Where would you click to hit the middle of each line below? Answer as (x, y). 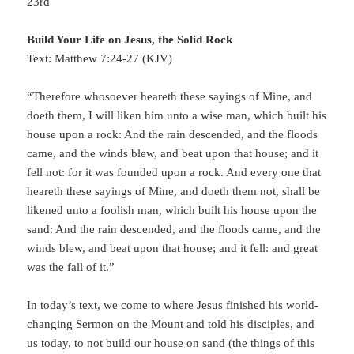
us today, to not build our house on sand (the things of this (171, 343)
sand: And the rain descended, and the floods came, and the (174, 230)
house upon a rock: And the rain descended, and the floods (173, 135)
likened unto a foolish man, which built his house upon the (172, 211)
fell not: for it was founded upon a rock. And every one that (174, 173)
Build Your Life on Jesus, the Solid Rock (130, 40)
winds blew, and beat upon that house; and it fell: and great (173, 249)
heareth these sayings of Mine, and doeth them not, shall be (174, 192)
